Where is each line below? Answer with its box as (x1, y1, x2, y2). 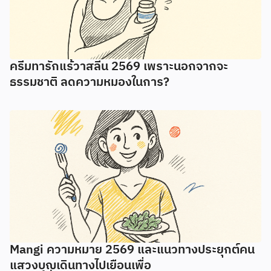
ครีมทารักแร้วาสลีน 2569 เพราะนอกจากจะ (10, 57, 228, 77)
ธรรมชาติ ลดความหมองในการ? (10, 73, 169, 93)
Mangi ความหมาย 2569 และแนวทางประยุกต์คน (10, 240, 255, 260)
